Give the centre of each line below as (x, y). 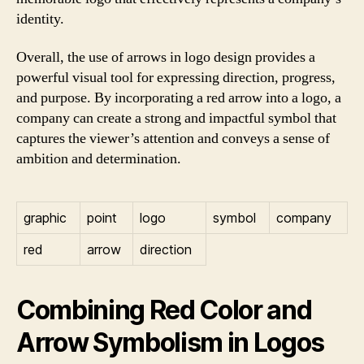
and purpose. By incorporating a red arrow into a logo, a (179, 98)
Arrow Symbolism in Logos (171, 342)
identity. (40, 19)
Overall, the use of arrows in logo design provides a (166, 57)
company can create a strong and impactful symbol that (176, 118)
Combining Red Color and (164, 310)
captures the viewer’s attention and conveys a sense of (173, 139)
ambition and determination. (99, 159)
